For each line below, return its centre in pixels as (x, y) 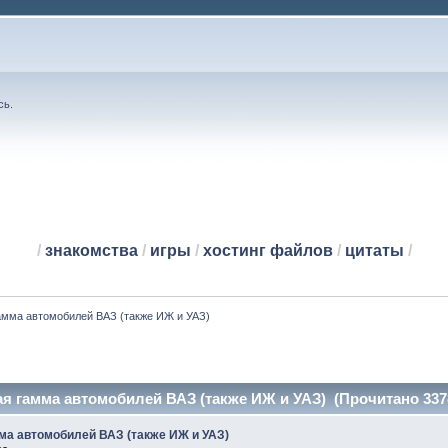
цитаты (374, 251)
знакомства (91, 251)
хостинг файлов (267, 251)
